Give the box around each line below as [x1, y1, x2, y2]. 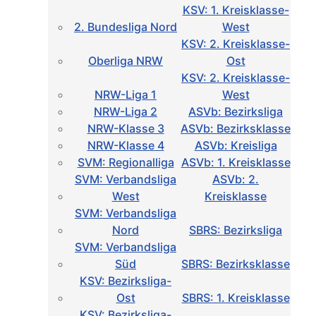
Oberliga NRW [88, 54, 163, 68]
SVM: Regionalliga [77, 155, 174, 170]
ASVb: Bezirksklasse [181, 121, 291, 136]
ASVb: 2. [212, 172, 259, 187]
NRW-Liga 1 [95, 87, 157, 102]
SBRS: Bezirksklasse [181, 257, 290, 272]
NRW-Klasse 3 [87, 121, 164, 136]
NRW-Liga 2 [94, 104, 157, 119]
